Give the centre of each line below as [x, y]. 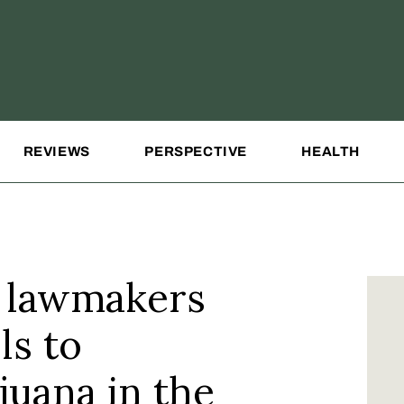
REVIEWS [56, 151]
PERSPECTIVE [196, 151]
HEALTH [331, 151]
